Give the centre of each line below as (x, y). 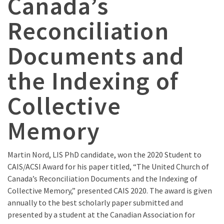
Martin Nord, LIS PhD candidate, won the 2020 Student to (104, 155)
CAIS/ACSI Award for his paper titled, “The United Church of (108, 167)
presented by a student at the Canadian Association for (101, 215)
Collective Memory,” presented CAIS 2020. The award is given (110, 191)
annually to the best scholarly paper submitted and (95, 203)
